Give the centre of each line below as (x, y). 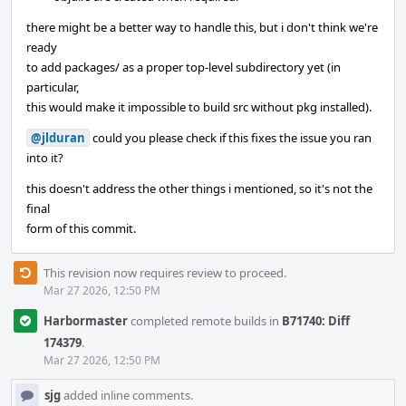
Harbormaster (86, 321)
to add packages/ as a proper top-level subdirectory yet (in (184, 67)
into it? (45, 158)
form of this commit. (81, 228)
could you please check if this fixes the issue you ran (231, 138)
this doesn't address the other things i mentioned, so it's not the (199, 188)
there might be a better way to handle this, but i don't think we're (202, 27)
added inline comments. (127, 395)
